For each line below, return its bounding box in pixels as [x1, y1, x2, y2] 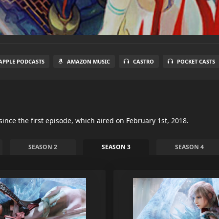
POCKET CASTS [177, 58, 215, 65]
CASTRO [133, 58, 154, 65]
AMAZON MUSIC [67, 58, 110, 65]
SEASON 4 [175, 143, 204, 151]
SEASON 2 [28, 143, 57, 151]
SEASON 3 [102, 143, 131, 151]
